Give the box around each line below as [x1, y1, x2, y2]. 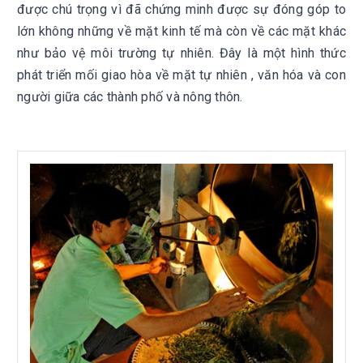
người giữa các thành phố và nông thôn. [17, 89, 246, 105]
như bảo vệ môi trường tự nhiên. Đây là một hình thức [17, 45, 346, 61]
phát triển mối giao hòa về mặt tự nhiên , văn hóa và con [17, 67, 346, 83]
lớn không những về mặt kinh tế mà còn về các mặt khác [17, 23, 346, 39]
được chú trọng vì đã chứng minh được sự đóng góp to [17, 2, 346, 17]
